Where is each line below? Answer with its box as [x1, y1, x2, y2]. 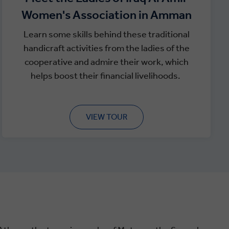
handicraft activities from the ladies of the [23, 42, 190, 54]
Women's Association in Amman [21, 8, 192, 22]
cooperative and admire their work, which [24, 56, 189, 67]
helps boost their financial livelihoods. [31, 70, 182, 81]
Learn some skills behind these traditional [23, 29, 190, 40]
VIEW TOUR [85, 112, 127, 122]
